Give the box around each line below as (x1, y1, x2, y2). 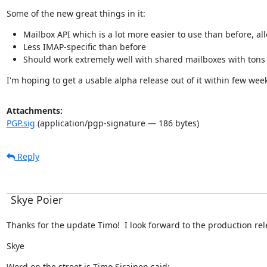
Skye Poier (10, 192, 63, 207)
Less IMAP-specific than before (23, 41, 146, 52)
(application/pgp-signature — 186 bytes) (35, 117, 199, 129)
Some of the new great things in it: (6, 7, 145, 19)
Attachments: (6, 104, 63, 116)
